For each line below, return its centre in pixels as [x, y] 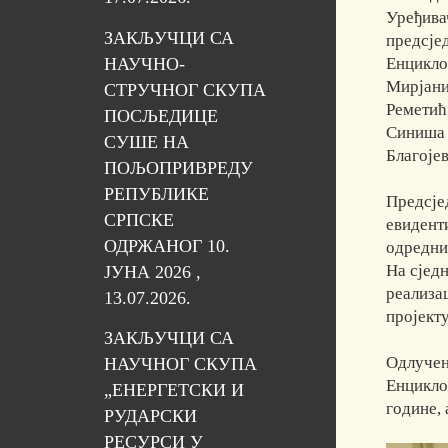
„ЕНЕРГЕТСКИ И [173, 390]
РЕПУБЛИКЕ [156, 193]
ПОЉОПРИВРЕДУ [178, 167]
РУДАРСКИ [150, 416]
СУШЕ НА [146, 141]
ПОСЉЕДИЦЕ [160, 115]
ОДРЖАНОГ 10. [166, 245]
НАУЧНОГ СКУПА [180, 364]
